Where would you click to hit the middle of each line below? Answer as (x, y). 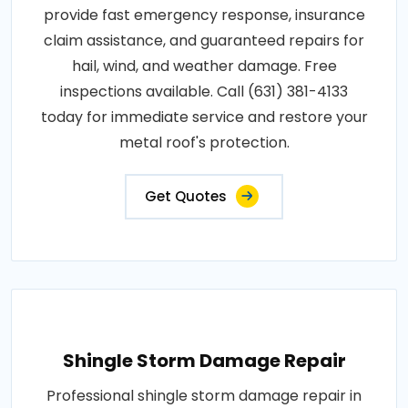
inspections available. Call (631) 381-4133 (204, 92)
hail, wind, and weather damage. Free (204, 66)
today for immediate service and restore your (204, 117)
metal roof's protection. (204, 143)
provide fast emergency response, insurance (204, 15)
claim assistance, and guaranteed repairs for (204, 41)
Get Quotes (186, 197)
